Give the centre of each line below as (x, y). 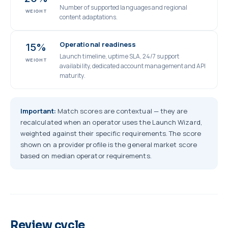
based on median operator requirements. (86, 156)
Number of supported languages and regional (123, 7)
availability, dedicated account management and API (133, 66)
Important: (38, 111)
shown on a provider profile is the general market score (109, 145)
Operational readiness (98, 44)
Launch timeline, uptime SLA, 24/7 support (119, 56)
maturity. (73, 76)
